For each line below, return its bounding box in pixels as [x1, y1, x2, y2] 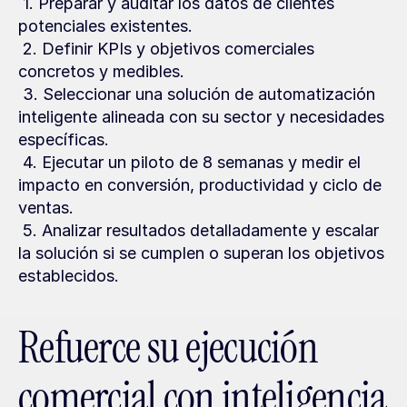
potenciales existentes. [18, 16, 193, 35]
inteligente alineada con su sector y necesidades [18, 107, 384, 126]
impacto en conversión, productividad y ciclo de [18, 175, 382, 194]
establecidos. [18, 266, 119, 285]
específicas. [18, 130, 109, 149]
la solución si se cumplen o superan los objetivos [18, 243, 384, 263]
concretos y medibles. [18, 62, 184, 81]
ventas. [18, 198, 74, 217]
